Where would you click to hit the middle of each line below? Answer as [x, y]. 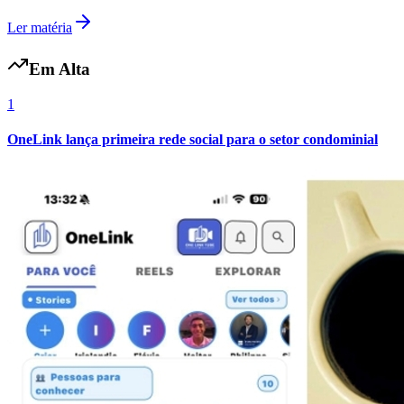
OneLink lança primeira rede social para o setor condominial [193, 139]
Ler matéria [40, 28]
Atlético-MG [44, 349]
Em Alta [60, 69]
